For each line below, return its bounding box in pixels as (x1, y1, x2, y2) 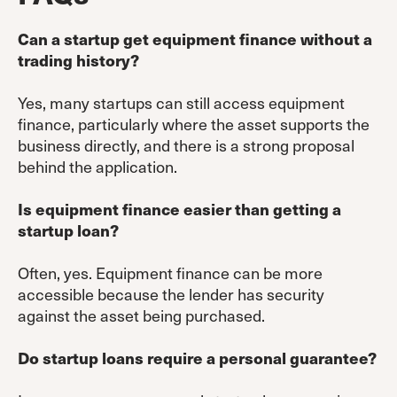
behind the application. (18, 153, 177, 178)
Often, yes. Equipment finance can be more (18, 260, 323, 284)
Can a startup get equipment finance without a (18, 27, 372, 50)
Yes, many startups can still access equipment (18, 90, 345, 114)
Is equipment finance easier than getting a (18, 197, 341, 220)
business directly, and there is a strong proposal (18, 132, 354, 157)
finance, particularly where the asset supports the (18, 111, 370, 136)
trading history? (18, 48, 139, 71)
